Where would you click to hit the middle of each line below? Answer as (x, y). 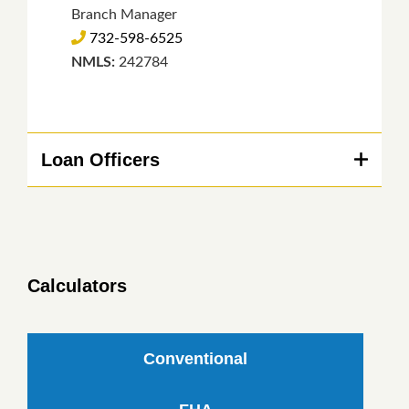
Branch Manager (124, 14)
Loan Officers (100, 159)
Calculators (77, 285)
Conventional (195, 358)
